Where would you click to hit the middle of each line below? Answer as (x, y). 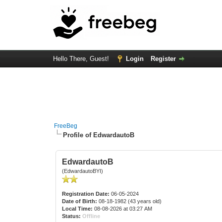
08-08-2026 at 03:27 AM (123, 209)
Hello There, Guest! (82, 59)
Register (163, 59)
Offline (91, 216)
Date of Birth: (80, 201)
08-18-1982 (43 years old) (130, 201)
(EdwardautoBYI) (83, 171)
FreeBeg (66, 126)
